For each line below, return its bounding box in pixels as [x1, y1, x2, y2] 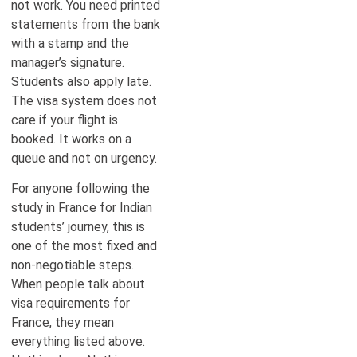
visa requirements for [11, 296, 130, 312]
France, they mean [11, 315, 114, 331]
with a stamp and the [11, 35, 129, 51]
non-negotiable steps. [11, 257, 134, 273]
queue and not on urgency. [11, 150, 157, 166]
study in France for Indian [11, 200, 152, 216]
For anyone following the [11, 181, 150, 197]
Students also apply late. [11, 73, 151, 89]
